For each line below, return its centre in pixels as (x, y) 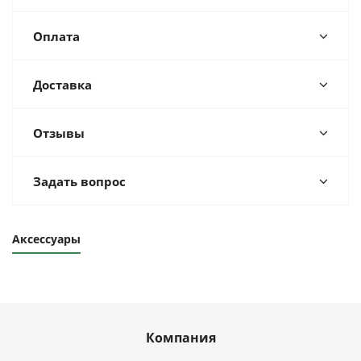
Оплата (56, 36)
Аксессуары (46, 239)
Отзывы (59, 133)
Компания (180, 338)
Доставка (62, 85)
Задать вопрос (79, 181)
